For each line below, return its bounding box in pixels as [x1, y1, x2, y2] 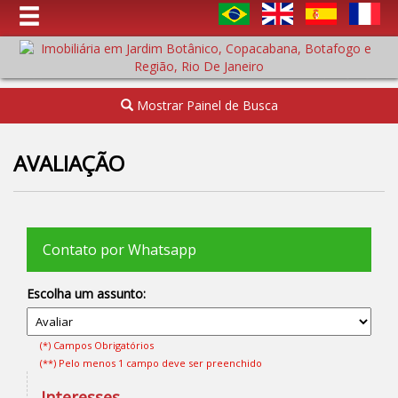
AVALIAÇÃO [13, 148, 124, 178]
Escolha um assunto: [27, 285, 146, 302]
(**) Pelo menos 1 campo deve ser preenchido [40, 356, 262, 370]
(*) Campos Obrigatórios [40, 338, 154, 352]
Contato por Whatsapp [43, 240, 196, 259]
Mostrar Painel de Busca [132, 97, 278, 114]
